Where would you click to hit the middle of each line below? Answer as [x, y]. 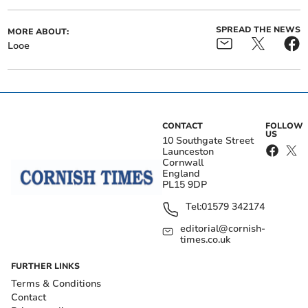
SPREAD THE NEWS [258, 30]
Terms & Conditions [56, 284]
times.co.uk [206, 240]
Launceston [188, 152]
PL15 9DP [185, 185]
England [181, 174]
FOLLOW [284, 126]
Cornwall [183, 163]
